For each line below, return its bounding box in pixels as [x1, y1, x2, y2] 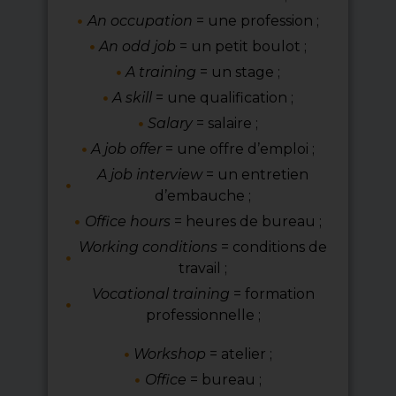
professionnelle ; [145, 307, 261, 324]
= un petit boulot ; [176, 38, 308, 56]
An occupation [87, 12, 196, 30]
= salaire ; [196, 115, 259, 133]
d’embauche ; [155, 187, 252, 205]
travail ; [179, 260, 228, 278]
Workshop [133, 346, 207, 363]
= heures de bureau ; [170, 213, 322, 231]
